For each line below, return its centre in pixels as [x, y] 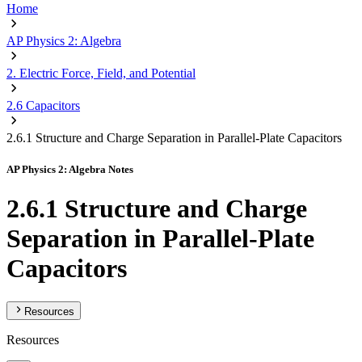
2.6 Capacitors [43, 105]
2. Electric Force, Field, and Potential [101, 73]
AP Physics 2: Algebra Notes [70, 170]
